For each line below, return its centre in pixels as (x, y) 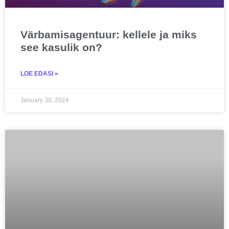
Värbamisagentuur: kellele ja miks (109, 34)
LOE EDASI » (39, 73)
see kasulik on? (61, 47)
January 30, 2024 (45, 100)
